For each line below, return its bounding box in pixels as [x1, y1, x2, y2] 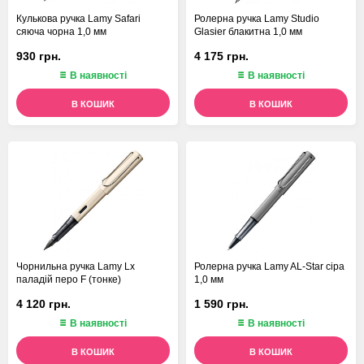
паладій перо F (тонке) [16, 274, 121, 286]
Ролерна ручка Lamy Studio [194, 13, 319, 25]
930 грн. [16, 49, 61, 63]
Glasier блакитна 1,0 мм [194, 26, 302, 38]
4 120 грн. [16, 297, 71, 310]
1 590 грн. [194, 297, 249, 310]
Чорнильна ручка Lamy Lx [16, 261, 135, 273]
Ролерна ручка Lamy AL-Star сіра [194, 261, 344, 273]
